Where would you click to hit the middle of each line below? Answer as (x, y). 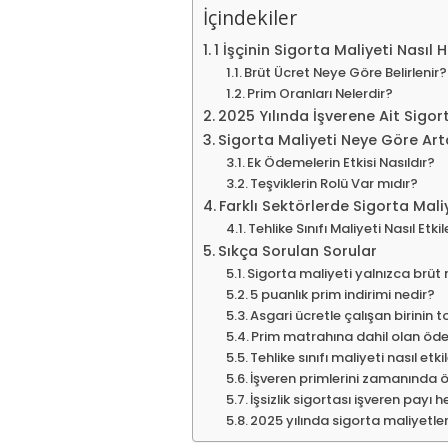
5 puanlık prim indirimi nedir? (343, 294)
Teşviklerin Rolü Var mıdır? (334, 183)
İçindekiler (250, 17)
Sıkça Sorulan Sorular (297, 250)
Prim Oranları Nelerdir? (320, 93)
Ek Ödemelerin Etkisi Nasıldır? (341, 162)
